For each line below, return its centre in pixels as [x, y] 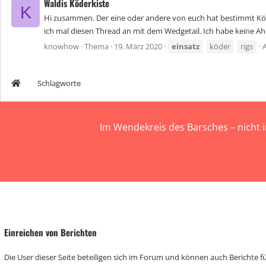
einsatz [186, 47]
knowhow [61, 47]
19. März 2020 [138, 47]
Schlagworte [59, 83]
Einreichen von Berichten [50, 232]
